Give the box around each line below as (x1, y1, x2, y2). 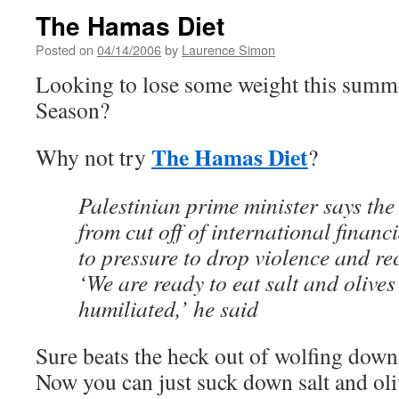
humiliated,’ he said (78, 293, 258, 323)
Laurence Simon (182, 40, 275, 59)
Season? (36, 94, 110, 125)
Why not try (36, 142, 151, 172)
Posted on (36, 40, 94, 59)
